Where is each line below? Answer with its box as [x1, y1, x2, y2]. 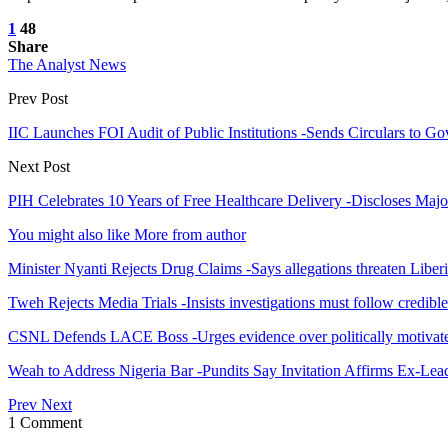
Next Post [8, 157, 70, 175]
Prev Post [8, 89, 68, 107]
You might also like [8, 225, 130, 243]
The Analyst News [8, 55, 126, 73]
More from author [134, 225, 246, 243]
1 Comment [8, 413, 82, 431]
